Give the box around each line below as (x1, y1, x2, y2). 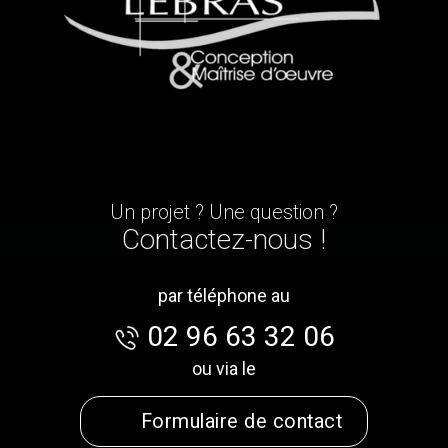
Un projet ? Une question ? (109, 197, 338, 227)
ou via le (191, 355, 256, 382)
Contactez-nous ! (121, 219, 326, 261)
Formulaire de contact (140, 406, 343, 436)
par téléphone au (157, 282, 290, 309)
